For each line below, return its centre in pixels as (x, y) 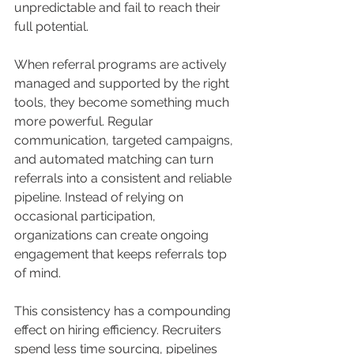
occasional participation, (87, 217)
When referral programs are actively (122, 65)
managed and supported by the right (123, 84)
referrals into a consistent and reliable (124, 179)
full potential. (51, 27)
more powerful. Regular (85, 122)
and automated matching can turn (115, 160)
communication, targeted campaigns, (125, 141)
